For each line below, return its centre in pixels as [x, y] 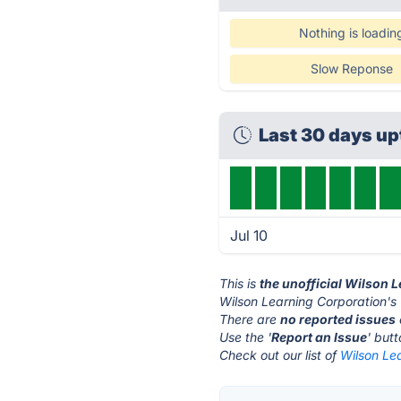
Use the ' [246, 337]
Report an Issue [320, 337]
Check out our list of [280, 355]
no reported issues [338, 319]
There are [250, 319]
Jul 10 [249, 235]
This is [240, 283]
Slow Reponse [351, 68]
